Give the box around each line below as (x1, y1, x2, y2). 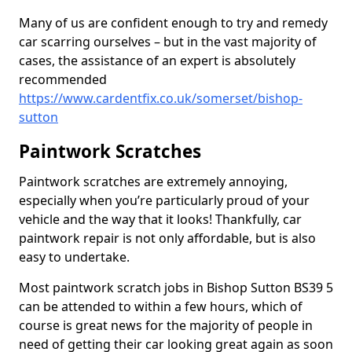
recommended (19, 71, 107, 88)
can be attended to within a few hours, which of (19, 298, 302, 315)
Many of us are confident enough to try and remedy (19, 14, 328, 31)
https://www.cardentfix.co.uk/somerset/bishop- (19, 90, 302, 107)
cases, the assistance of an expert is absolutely (19, 52, 295, 69)
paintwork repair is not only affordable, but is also (19, 229, 316, 247)
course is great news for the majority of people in (19, 317, 313, 334)
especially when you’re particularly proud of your (19, 192, 310, 209)
